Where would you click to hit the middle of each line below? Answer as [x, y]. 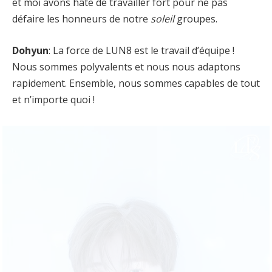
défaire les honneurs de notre [81, 19]
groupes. [197, 19]
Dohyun [30, 50]
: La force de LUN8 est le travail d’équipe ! [141, 50]
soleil [164, 19]
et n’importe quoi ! [53, 99]
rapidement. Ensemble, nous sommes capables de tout [136, 83]
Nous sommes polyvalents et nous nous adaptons [126, 66]
